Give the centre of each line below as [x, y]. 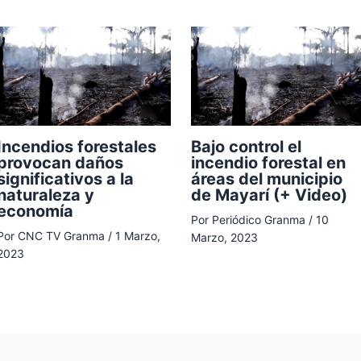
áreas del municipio [266, 178]
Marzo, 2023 [224, 237]
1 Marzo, [138, 235]
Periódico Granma [260, 219]
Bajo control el [246, 146]
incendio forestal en [268, 162]
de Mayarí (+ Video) [269, 195]
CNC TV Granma [63, 235]
